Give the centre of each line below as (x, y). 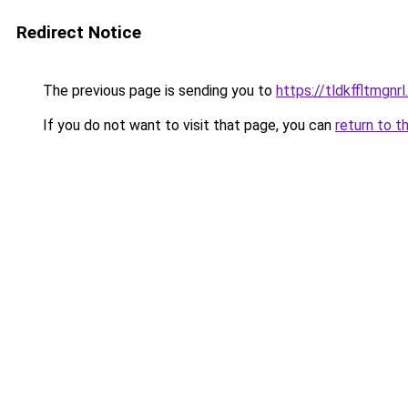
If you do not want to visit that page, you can (187, 125)
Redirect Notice (79, 32)
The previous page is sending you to (158, 91)
